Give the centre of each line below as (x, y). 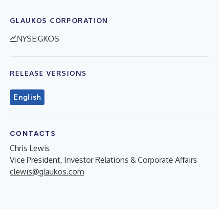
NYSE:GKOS (38, 38)
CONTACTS (33, 133)
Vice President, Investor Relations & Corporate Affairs (103, 160)
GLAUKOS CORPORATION (59, 20)
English (27, 97)
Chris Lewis (30, 148)
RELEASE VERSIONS (48, 73)
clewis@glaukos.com (47, 171)
